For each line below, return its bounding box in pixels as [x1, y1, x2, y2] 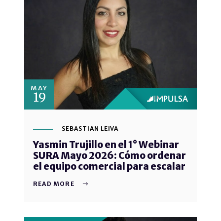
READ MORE [33, 180, 74, 188]
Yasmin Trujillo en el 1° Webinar [33, 139, 179, 151]
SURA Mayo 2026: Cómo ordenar [33, 149, 186, 162]
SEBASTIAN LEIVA [62, 125, 119, 133]
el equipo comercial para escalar [33, 160, 185, 173]
